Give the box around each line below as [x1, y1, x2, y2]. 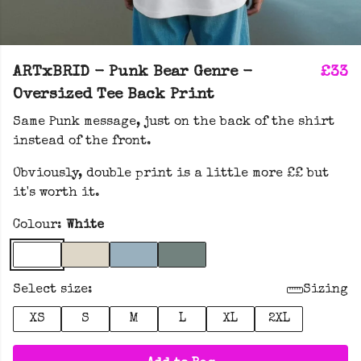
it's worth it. [13, 187, 100, 200]
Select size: [13, 284, 93, 297]
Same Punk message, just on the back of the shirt [13, 116, 334, 129]
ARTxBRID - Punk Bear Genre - [13, 64, 252, 81]
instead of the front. [13, 135, 151, 148]
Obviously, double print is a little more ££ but [13, 168, 329, 180]
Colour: [13, 219, 66, 232]
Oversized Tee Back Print [13, 87, 214, 103]
